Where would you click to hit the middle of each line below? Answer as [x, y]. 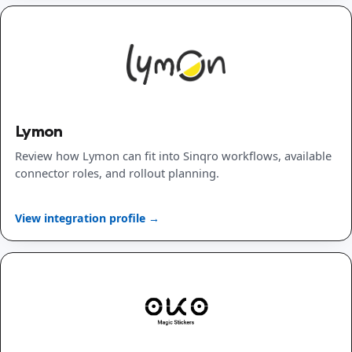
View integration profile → [87, 218]
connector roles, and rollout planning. [117, 173]
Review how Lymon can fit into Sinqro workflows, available [173, 156]
